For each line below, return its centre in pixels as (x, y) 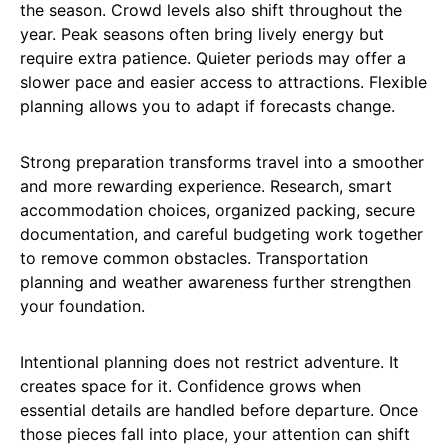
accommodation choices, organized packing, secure (217, 210)
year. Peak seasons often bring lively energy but (202, 34)
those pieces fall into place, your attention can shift (215, 434)
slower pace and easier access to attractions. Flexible (223, 82)
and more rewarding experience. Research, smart (206, 186)
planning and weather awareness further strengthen (215, 282)
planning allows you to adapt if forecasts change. (207, 106)
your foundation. (82, 306)
